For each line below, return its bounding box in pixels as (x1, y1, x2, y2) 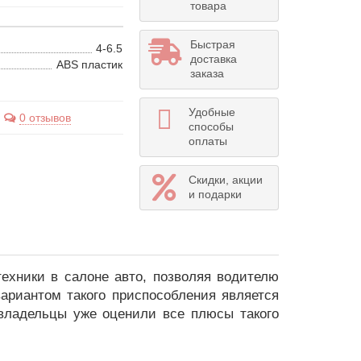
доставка (189, 52, 237, 66)
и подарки (188, 188, 242, 201)
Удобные (188, 106, 235, 119)
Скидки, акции (188, 173, 263, 187)
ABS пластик (56, 58, 123, 72)
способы (188, 120, 234, 134)
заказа (189, 67, 224, 81)
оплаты (188, 135, 227, 148)
